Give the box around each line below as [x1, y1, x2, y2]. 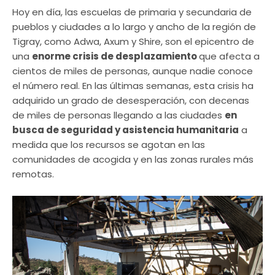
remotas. [12, 168, 54, 181]
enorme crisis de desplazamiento [32, 50, 199, 63]
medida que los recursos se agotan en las [12, 138, 205, 152]
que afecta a [199, 50, 260, 63]
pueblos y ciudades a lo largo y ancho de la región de [12, 20, 256, 34]
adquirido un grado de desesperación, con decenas [12, 94, 249, 107]
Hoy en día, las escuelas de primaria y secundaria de [12, 6, 252, 19]
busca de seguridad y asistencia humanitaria [12, 123, 239, 137]
